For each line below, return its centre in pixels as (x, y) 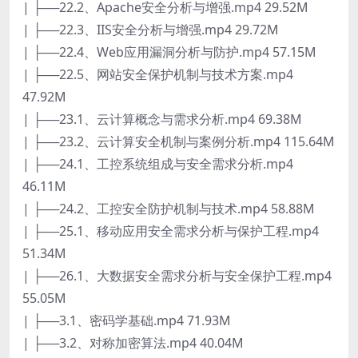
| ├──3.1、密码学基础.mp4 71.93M (127, 320)
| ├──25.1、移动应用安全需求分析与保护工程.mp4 (171, 231)
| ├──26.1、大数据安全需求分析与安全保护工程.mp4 (177, 275)
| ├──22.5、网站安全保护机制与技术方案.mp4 (158, 74)
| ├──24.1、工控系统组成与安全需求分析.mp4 (158, 163)
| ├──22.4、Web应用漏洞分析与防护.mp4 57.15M (169, 52)
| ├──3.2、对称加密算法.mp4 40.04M (133, 342)
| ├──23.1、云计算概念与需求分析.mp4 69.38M (162, 119)
